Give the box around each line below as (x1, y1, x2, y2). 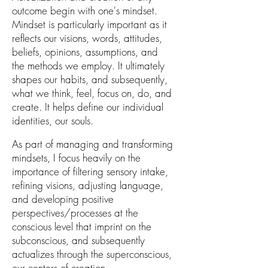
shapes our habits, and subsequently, (12, 72, 167, 87)
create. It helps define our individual (12, 100, 163, 114)
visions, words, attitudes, (60, 31, 162, 45)
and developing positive (12, 192, 114, 206)
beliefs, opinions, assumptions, (12, 45, 141, 59)
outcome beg (12, 4, 68, 18)
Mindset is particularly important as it (12, 17, 167, 32)
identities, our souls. (12, 114, 93, 128)
